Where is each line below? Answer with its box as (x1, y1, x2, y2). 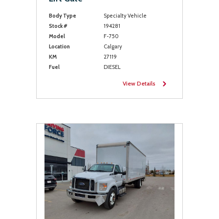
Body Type (49, 12, 76, 19)
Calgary (103, 43, 122, 50)
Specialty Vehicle (103, 12, 147, 19)
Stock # (49, 22, 67, 29)
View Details (123, 80, 155, 87)
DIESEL (103, 64, 121, 70)
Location (49, 43, 70, 50)
